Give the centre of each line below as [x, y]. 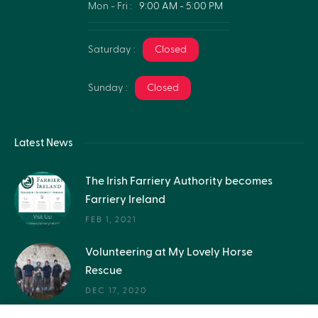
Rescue [104, 271]
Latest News [44, 143]
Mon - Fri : [110, 7]
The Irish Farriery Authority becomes [179, 181]
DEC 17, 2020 [116, 291]
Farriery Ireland [125, 200]
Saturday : [112, 50]
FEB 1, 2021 [111, 220]
